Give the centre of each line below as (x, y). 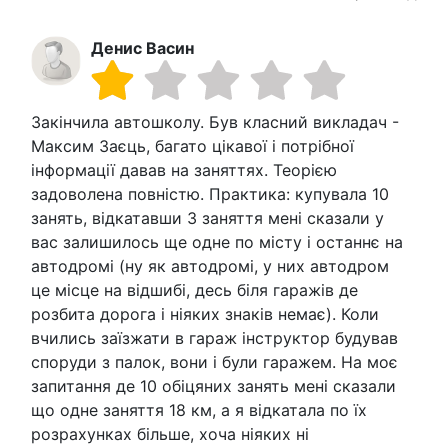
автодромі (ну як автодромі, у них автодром (210, 265)
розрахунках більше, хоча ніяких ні (170, 433)
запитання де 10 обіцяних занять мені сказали (213, 385)
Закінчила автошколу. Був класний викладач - (215, 121)
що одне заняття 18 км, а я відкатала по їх (199, 409)
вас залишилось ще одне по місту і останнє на (217, 241)
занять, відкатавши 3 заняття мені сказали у (207, 217)
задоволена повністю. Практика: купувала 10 (210, 193)
